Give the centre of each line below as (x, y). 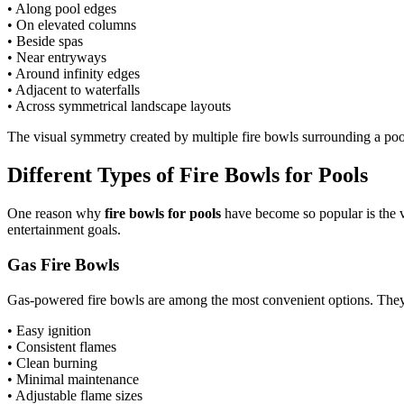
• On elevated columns (72, 25)
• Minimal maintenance (73, 379)
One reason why (56, 214)
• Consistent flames (62, 346)
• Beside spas (45, 41)
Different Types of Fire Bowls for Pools (188, 175)
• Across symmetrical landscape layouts (119, 106)
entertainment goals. (64, 230)
